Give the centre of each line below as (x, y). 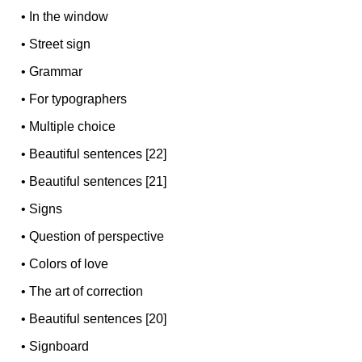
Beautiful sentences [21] (98, 181)
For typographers (78, 99)
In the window (69, 16)
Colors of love (69, 263)
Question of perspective (97, 236)
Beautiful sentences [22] (98, 154)
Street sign (60, 44)
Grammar (56, 71)
